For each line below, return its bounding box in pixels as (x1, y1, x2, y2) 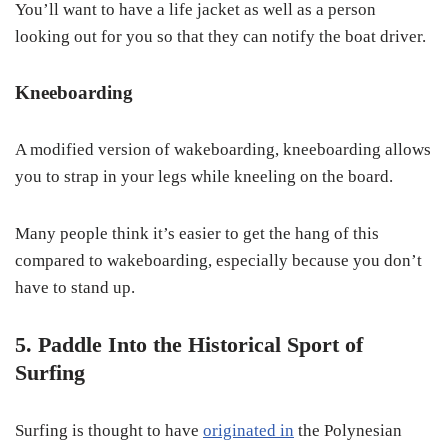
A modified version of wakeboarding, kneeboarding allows (15, 140, 431, 160)
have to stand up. (15, 278, 135, 298)
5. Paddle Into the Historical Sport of (15, 332, 363, 358)
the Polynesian (294, 421, 402, 441)
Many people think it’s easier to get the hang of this (15, 224, 379, 244)
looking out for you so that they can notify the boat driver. (15, 27, 426, 47)
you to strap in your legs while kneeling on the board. (15, 167, 393, 187)
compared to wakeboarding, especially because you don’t (15, 251, 422, 271)
